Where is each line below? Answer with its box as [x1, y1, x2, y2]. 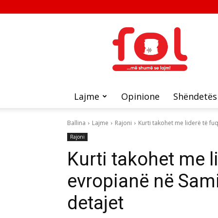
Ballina [67, 119, 86, 127]
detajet [67, 192, 124, 214]
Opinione [121, 91, 160, 102]
